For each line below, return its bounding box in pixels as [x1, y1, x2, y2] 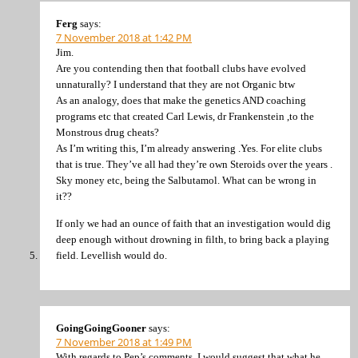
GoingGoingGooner [56, 322, 146, 335]
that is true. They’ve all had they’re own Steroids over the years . [56, 158, 332, 171]
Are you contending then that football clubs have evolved [56, 62, 306, 75]
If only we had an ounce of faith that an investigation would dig [56, 217, 331, 229]
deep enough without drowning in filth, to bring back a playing [56, 233, 329, 245]
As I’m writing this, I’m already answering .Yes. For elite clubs [56, 142, 322, 155]
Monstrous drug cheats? [56, 126, 159, 139]
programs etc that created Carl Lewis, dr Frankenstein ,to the [56, 110, 314, 123]
